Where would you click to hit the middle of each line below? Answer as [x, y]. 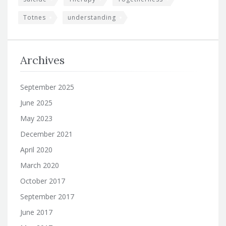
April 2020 [36, 149]
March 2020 [40, 165]
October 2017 [43, 181]
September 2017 [47, 196]
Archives [42, 60]
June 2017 [36, 212]
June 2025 [36, 102]
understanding [92, 17]
